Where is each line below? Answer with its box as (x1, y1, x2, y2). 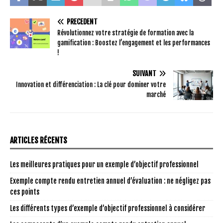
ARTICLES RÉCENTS (10, 135, 67, 145)
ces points (10, 187, 39, 196)
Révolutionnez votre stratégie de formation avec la (57, 28, 194, 37)
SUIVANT (132, 69, 156, 78)
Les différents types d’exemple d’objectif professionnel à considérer (10, 204, 205, 213)
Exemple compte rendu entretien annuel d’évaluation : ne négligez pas (10, 176, 211, 185)
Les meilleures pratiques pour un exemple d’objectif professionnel (10, 160, 199, 169)
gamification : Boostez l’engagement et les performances (57, 38, 210, 47)
